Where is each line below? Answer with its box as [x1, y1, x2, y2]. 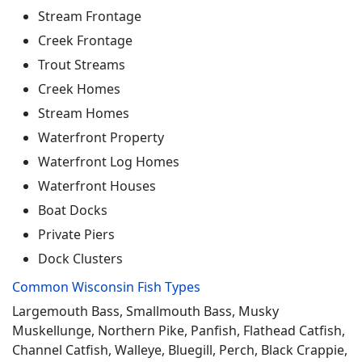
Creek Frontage [38, 32, 133, 49]
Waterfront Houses [38, 177, 156, 195]
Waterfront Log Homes [38, 153, 179, 170]
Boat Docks [38, 201, 107, 219]
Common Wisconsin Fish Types [12, 278, 200, 296]
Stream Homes [38, 104, 129, 122]
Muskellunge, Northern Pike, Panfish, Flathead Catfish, [12, 322, 345, 339]
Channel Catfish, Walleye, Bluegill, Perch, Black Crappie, [12, 341, 347, 359]
